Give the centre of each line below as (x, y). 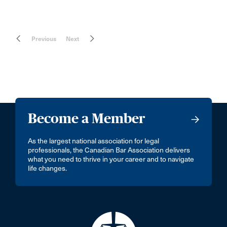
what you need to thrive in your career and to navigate (111, 159)
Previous (44, 39)
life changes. (48, 168)
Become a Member (87, 118)
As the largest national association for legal (94, 141)
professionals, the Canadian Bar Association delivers (109, 150)
